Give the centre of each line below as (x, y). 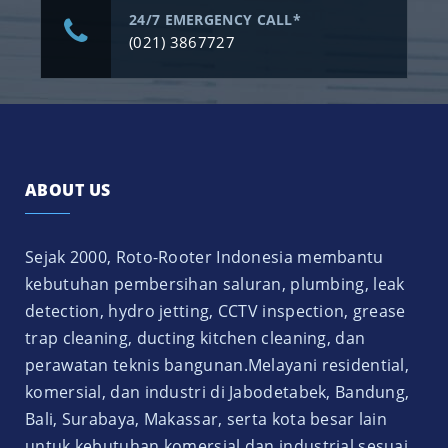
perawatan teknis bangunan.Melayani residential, (217, 365)
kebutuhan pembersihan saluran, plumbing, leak (215, 284)
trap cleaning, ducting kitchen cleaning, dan (195, 338)
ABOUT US (68, 190)
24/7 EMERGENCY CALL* (215, 20)
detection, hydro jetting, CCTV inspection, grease (215, 311)
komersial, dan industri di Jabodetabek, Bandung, (217, 392)
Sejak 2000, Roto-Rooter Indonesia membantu (204, 257)
